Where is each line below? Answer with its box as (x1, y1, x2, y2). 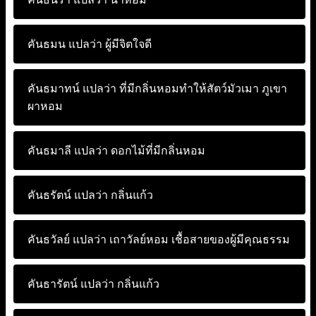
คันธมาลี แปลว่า (28, 145, 108, 157)
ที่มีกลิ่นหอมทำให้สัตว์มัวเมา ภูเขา (116, 83, 287, 95)
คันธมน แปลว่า (28, 38, 102, 50)
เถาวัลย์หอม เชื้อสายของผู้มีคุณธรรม (107, 233, 290, 245)
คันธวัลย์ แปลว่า (28, 233, 107, 245)
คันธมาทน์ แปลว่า (28, 83, 116, 95)
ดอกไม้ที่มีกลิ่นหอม (108, 145, 205, 157)
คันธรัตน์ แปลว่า (28, 189, 108, 201)
